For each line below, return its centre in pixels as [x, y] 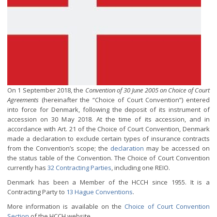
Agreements [23, 100]
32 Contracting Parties [79, 168]
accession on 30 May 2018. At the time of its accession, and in [108, 119]
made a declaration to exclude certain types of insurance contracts [108, 139]
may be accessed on [177, 148]
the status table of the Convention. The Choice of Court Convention [108, 158]
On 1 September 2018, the [46, 90]
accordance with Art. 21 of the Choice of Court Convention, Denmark [108, 129]
